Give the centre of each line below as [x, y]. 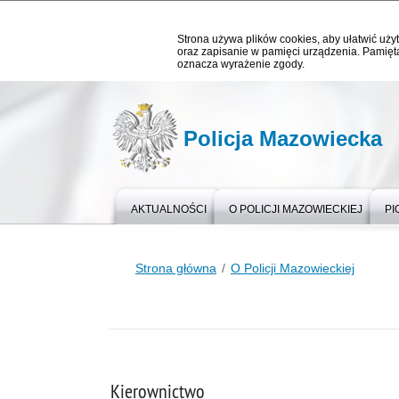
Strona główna [176, 268]
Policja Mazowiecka [283, 138]
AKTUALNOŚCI [169, 209]
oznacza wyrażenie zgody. [241, 64]
